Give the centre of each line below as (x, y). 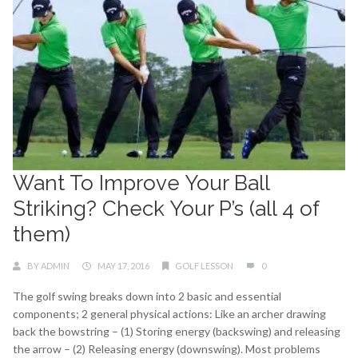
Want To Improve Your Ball (141, 183)
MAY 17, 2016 (123, 266)
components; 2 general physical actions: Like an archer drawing (169, 314)
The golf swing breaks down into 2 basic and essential (147, 296)
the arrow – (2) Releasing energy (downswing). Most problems (167, 349)
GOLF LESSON (204, 266)
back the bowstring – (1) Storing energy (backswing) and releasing (177, 332)
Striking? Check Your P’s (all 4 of (166, 209)
